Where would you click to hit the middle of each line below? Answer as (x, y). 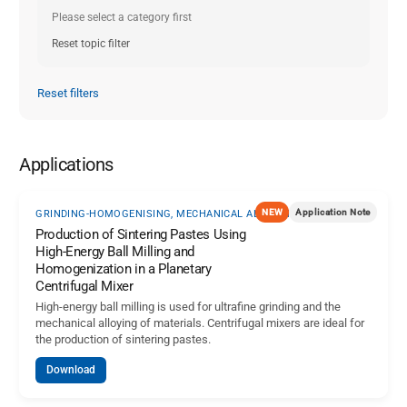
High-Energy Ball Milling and (115, 252)
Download (71, 370)
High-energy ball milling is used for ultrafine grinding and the (189, 307)
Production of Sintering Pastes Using (141, 235)
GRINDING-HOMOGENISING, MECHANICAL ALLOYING (167, 214)
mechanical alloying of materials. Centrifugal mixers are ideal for (200, 323)
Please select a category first (122, 18)
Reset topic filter (91, 44)
